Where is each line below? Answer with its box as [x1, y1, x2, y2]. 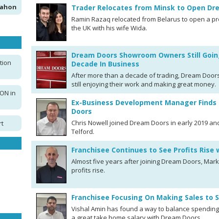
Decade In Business [71, 59, 139, 68]
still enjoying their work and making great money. [71, 80, 216, 88]
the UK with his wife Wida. [71, 23, 147, 32]
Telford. [71, 127, 94, 136]
